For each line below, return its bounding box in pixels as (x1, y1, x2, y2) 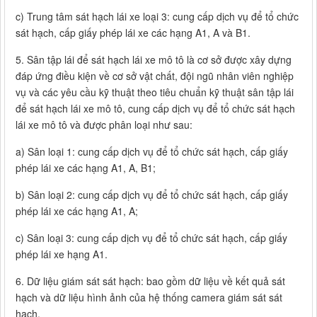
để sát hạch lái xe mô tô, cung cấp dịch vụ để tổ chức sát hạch (16, 101, 295, 116)
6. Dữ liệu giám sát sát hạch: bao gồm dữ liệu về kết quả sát (16, 274, 285, 289)
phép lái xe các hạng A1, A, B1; (16, 161, 156, 175)
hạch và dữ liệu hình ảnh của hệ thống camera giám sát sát (16, 290, 282, 305)
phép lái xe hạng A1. (16, 247, 108, 262)
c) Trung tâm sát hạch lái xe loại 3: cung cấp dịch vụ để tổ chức (16, 9, 299, 24)
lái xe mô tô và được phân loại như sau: (16, 117, 192, 132)
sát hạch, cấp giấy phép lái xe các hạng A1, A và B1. (16, 25, 250, 40)
